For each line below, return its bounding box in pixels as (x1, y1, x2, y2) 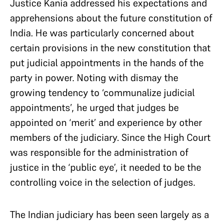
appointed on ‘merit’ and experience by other (10, 115, 202, 129)
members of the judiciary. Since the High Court (10, 130, 211, 144)
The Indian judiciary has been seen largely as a (10, 208, 209, 221)
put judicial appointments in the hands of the (10, 56, 204, 69)
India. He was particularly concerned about (10, 26, 194, 39)
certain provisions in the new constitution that (10, 41, 211, 54)
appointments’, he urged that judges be (10, 101, 179, 114)
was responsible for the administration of (10, 145, 188, 159)
